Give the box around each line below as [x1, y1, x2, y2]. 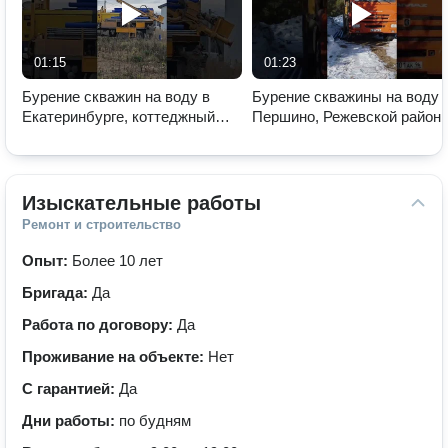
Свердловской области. [252, 128, 416, 145]
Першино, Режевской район [252, 108, 441, 125]
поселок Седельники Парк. [22, 128, 208, 145]
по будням [119, 412, 191, 429]
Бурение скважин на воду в [22, 88, 210, 105]
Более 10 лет [72, 252, 163, 269]
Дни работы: [22, 412, 119, 429]
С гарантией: [22, 380, 119, 397]
